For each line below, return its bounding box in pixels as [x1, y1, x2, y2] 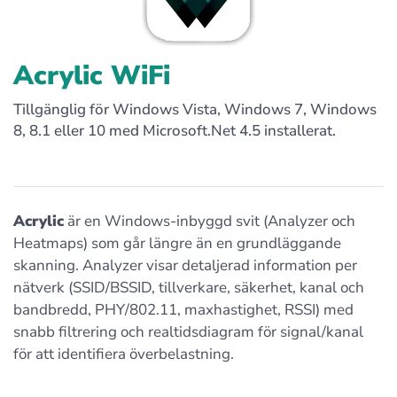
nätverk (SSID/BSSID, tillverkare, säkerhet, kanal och [13, 277, 364, 299]
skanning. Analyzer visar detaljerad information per [13, 255, 357, 276]
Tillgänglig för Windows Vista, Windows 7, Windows [13, 99, 377, 121]
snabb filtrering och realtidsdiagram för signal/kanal [13, 322, 363, 343]
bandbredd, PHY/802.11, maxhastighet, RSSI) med [13, 300, 354, 321]
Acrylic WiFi [13, 58, 170, 95]
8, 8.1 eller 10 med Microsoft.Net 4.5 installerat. [13, 121, 336, 142]
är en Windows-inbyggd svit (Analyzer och [64, 211, 355, 232]
